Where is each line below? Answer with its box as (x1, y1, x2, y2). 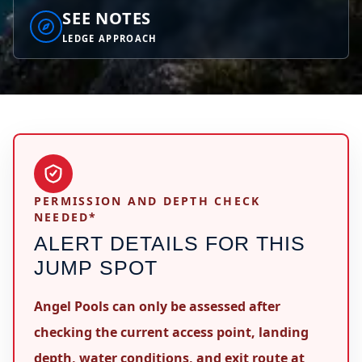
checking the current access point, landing (34, 323, 309, 341)
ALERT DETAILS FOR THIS (34, 233, 305, 255)
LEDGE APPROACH (62, 32, 158, 44)
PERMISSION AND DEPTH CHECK (34, 193, 261, 208)
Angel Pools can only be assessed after (34, 297, 280, 315)
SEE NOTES (62, 7, 152, 29)
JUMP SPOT (34, 257, 158, 279)
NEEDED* (34, 209, 98, 225)
